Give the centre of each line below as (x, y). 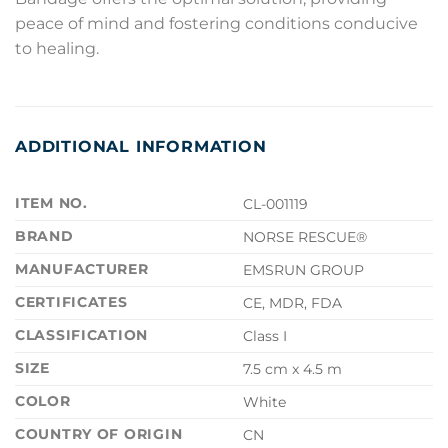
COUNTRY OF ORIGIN (99, 433)
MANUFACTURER (82, 268)
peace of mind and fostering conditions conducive (216, 23)
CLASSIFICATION (82, 334)
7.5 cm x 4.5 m (293, 368)
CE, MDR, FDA (293, 302)
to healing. (57, 48)
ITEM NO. (51, 202)
